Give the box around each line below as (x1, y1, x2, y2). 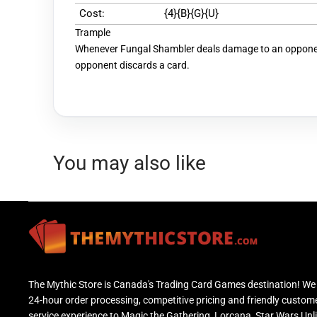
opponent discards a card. (75, 59, 190, 71)
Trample (75, 26, 110, 38)
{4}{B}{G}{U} (164, 6, 219, 20)
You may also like (53, 151, 206, 175)
